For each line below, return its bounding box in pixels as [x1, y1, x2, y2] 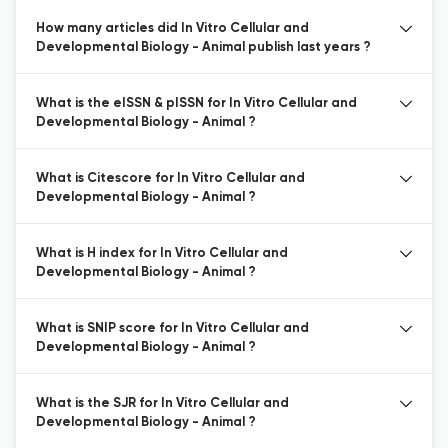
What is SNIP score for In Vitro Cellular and [36, 322, 309, 335]
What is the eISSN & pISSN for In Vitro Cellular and [36, 97, 357, 110]
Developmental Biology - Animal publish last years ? [36, 41, 371, 54]
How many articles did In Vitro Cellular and [36, 22, 309, 35]
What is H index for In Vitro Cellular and [36, 247, 288, 260]
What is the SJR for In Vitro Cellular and [36, 397, 289, 410]
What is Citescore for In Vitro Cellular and [36, 172, 305, 185]
